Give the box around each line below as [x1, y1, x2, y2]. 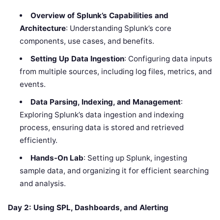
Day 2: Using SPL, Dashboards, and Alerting [8, 202, 168, 212]
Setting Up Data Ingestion [30, 54, 124, 64]
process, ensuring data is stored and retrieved [20, 123, 184, 133]
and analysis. [20, 179, 66, 189]
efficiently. [20, 136, 58, 145]
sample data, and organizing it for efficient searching [20, 166, 209, 176]
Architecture [20, 24, 66, 33]
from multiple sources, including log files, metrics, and [20, 67, 212, 77]
